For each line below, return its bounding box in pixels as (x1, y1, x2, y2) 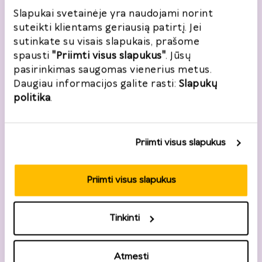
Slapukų (178, 77, 217, 90)
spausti (13, 49, 52, 62)
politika (13, 91, 50, 104)
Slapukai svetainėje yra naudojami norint (13, 7, 213, 20)
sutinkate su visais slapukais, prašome (13, 35, 199, 48)
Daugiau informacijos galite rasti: (13, 77, 179, 90)
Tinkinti (109, 212, 140, 225)
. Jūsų (166, 49, 191, 62)
